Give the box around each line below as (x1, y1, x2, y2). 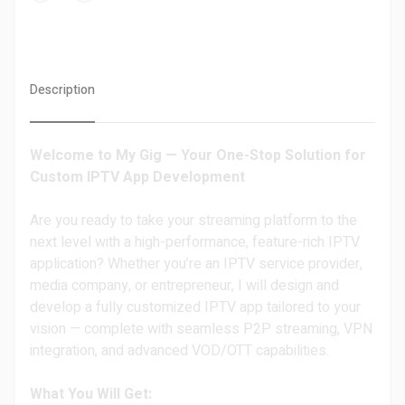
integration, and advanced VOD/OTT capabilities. (30, 340, 329, 362)
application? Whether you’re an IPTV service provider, (30, 253, 363, 275)
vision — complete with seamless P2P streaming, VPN (30, 318, 372, 340)
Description (30, 80, 95, 99)
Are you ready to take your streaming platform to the (30, 210, 357, 231)
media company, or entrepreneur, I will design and (30, 275, 339, 297)
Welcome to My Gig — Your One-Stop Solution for (30, 145, 366, 166)
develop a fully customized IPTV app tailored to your (30, 297, 361, 318)
